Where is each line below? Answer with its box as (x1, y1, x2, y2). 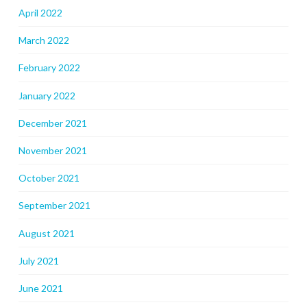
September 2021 (18, 199, 90, 212)
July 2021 (18, 254, 59, 267)
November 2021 (18, 145, 87, 156)
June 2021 (18, 282, 63, 294)
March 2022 (18, 34, 69, 47)
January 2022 (18, 89, 75, 101)
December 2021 (18, 116, 87, 129)
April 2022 (18, 7, 62, 19)
